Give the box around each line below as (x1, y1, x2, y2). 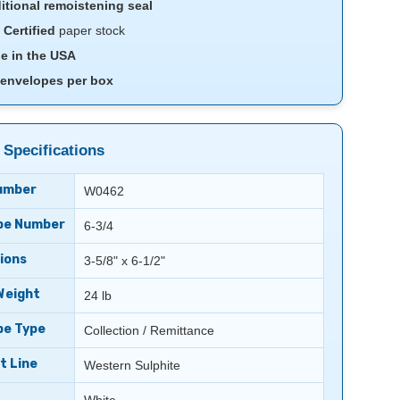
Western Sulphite (83, 358, 180, 373)
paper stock (54, 23, 125, 38)
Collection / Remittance (83, 323, 214, 338)
